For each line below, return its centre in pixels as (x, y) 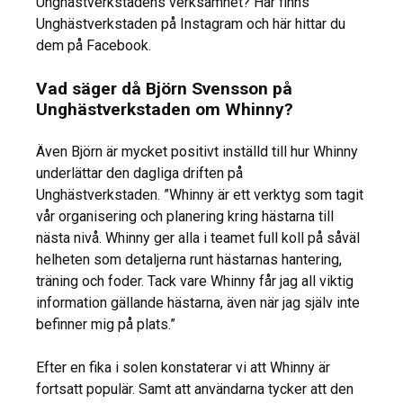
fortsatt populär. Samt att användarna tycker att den (195, 390)
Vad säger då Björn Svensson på (164, 89)
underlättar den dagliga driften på (139, 174)
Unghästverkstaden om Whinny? (165, 110)
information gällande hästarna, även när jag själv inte (198, 303)
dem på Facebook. (94, 46)
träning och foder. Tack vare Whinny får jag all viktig (195, 282)
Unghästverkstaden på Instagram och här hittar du (191, 24)
